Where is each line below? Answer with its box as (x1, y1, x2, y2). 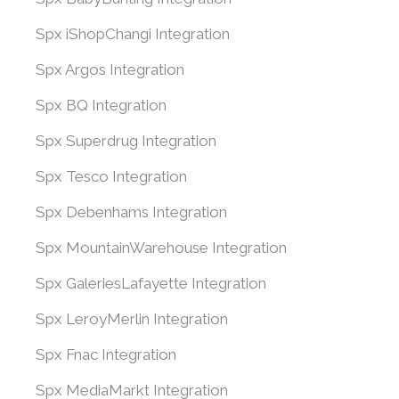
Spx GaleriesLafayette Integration (36, 274, 266, 292)
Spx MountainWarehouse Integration (36, 239, 287, 256)
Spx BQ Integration (36, 96, 167, 114)
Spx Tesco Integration (36, 167, 187, 185)
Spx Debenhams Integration (36, 203, 227, 221)
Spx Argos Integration (36, 61, 184, 78)
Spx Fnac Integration (36, 346, 176, 363)
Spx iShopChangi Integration (36, 25, 230, 43)
